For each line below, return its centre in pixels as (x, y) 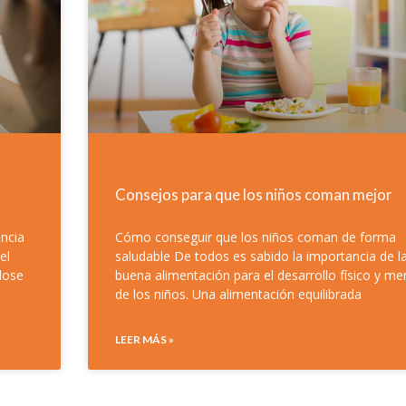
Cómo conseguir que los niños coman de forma (255, 237)
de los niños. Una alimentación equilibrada (238, 295)
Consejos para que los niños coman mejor (253, 195)
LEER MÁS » (144, 340)
